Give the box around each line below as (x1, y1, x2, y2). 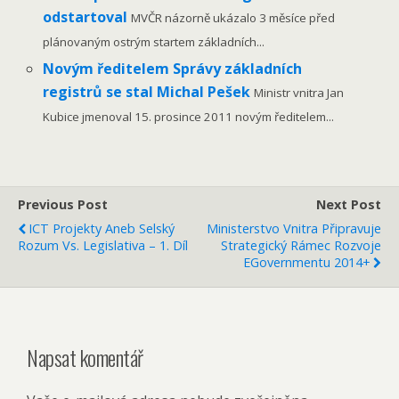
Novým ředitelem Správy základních (43, 58, 303, 78)
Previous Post (18, 195, 108, 213)
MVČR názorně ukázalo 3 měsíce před (131, 9, 336, 26)
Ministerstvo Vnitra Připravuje (207, 219, 381, 237)
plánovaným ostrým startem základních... (43, 33, 265, 50)
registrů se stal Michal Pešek (43, 81, 255, 102)
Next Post (316, 195, 381, 213)
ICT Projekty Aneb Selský (28, 219, 175, 237)
